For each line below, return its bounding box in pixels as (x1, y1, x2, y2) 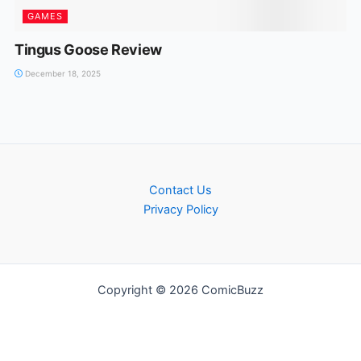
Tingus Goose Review (14, 40, 163, 58)
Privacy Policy (143, 202, 218, 217)
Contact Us (149, 183, 212, 197)
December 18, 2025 (22, 68, 101, 78)
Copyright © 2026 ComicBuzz (98, 283, 263, 297)
